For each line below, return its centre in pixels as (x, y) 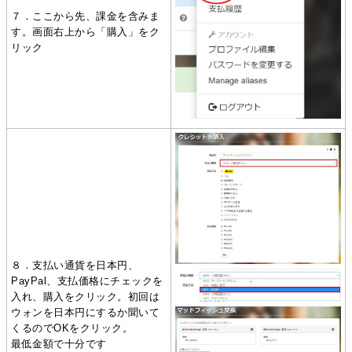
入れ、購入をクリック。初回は (86, 296)
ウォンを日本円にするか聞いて (86, 312)
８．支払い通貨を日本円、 (75, 265)
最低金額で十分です (59, 343)
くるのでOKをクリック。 (72, 328)
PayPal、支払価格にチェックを (87, 280)
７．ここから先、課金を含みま (86, 16)
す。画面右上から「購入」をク (86, 31)
